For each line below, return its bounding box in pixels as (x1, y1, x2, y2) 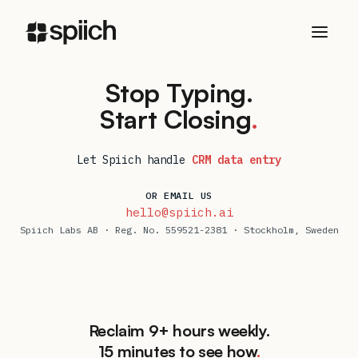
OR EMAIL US (145, 189, 213, 201)
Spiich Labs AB (19, 224, 98, 236)
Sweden (304, 224, 339, 236)
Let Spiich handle (77, 153, 192, 167)
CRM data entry (192, 153, 281, 167)
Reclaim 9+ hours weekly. (88, 320, 270, 340)
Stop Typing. (105, 77, 253, 109)
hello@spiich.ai (125, 205, 233, 220)
